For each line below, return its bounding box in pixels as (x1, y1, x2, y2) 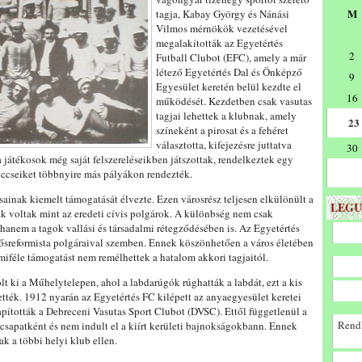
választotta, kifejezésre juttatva (156, 137, 292, 152)
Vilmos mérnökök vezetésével (156, 21, 288, 36)
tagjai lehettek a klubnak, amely (156, 108, 297, 123)
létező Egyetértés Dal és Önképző (156, 65, 302, 79)
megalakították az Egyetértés (156, 36, 283, 50)
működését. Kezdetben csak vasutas (156, 94, 312, 108)
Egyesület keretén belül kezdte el (156, 79, 301, 94)
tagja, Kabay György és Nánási (156, 6, 289, 21)
